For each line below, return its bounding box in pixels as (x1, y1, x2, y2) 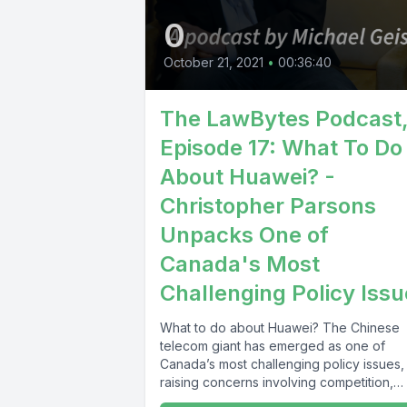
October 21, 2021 (164, 54, 263, 70)
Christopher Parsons (160, 192, 376, 219)
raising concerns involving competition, (160, 373, 393, 390)
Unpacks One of (160, 221, 329, 248)
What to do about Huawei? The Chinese (160, 319, 400, 335)
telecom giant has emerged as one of (160, 337, 385, 353)
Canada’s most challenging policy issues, (160, 355, 404, 372)
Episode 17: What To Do (160, 134, 402, 161)
